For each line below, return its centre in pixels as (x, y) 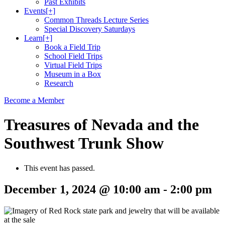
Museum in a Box (73, 74)
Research (59, 83)
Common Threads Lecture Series (96, 20)
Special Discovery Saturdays (90, 29)
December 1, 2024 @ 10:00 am (82, 189)
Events (35, 11)
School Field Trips (73, 56)
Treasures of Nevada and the (101, 125)
